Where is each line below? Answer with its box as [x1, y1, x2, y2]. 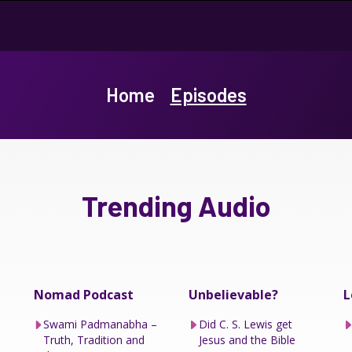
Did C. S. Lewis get [198, 316, 292, 332]
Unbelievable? [188, 285, 278, 303]
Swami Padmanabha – [43, 316, 158, 332]
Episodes [170, 82, 247, 106]
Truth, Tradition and [43, 332, 145, 347]
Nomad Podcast [33, 285, 134, 303]
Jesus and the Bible [198, 332, 295, 347]
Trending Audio [81, 188, 271, 222]
